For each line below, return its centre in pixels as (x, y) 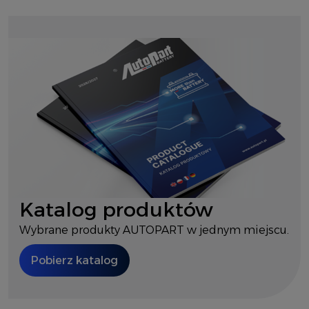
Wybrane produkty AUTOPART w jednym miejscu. (154, 230)
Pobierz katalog (74, 261)
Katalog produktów (116, 210)
